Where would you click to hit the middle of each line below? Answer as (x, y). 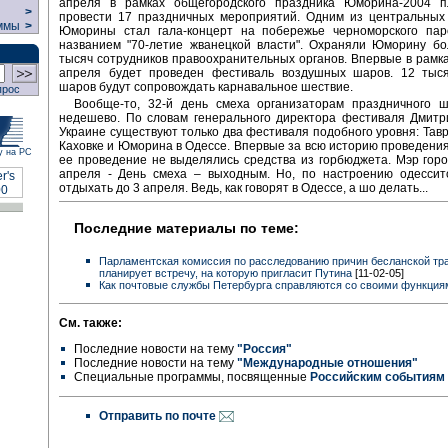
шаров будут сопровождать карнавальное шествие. (206, 86)
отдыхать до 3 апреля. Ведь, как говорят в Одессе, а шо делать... (243, 187)
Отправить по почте (159, 415)
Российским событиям (377, 376)
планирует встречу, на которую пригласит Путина (225, 272)
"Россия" (264, 348)
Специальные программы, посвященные (192, 376)
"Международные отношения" (327, 362)
